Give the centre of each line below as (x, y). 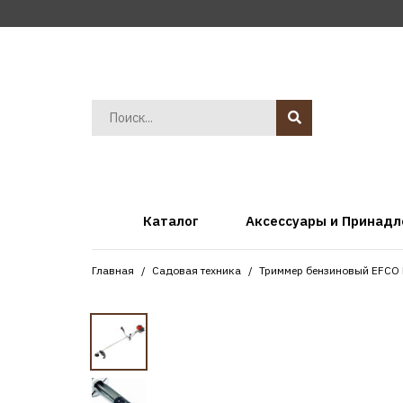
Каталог (170, 221)
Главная (113, 270)
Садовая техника (197, 270)
